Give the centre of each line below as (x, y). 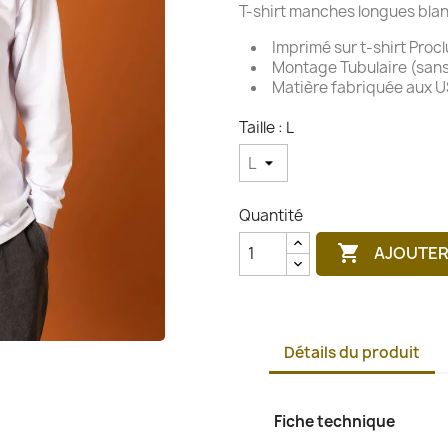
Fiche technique (334, 421)
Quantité (271, 215)
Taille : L (266, 127)
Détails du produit (352, 353)
